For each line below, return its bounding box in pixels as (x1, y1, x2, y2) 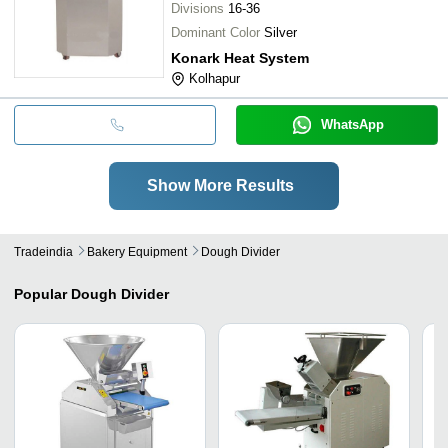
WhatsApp (320, 116, 384, 132)
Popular (14, 285, 67, 302)
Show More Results (146, 176, 294, 194)
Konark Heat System (171, 49, 309, 66)
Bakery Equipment (87, 244, 187, 259)
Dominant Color (171, 24, 260, 40)
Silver (264, 24, 297, 40)
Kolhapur (189, 70, 240, 86)
